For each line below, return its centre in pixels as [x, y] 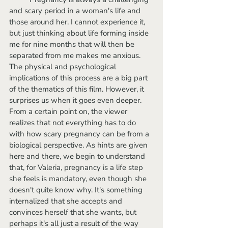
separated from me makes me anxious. [76, 55]
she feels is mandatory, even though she [79, 178]
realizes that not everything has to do [74, 122]
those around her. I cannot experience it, [78, 22]
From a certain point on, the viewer [69, 111]
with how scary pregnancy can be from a [80, 134]
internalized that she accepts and [67, 201]
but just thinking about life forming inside [80, 33]
